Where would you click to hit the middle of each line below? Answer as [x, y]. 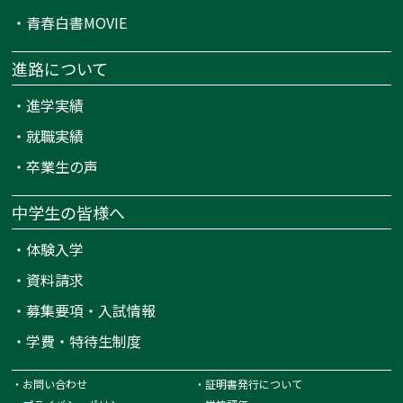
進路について [60, 69]
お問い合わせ [55, 384]
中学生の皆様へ [69, 213]
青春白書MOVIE [77, 23]
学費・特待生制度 [84, 341]
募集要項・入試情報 [91, 311]
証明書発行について [253, 384]
